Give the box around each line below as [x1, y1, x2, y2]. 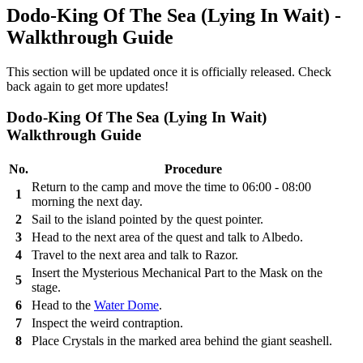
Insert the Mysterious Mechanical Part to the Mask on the [32, 266, 322, 280]
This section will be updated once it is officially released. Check [6, 64, 331, 79]
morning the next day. [32, 194, 143, 209]
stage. [32, 280, 61, 295]
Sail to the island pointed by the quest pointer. [32, 212, 263, 227]
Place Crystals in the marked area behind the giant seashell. [32, 334, 332, 348]
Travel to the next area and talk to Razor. [32, 248, 238, 263]
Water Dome [94, 298, 159, 313]
